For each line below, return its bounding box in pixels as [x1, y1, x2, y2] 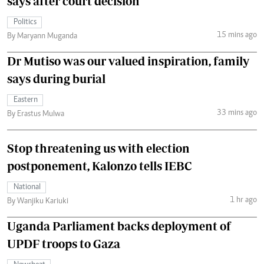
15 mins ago [216, 31, 257, 40]
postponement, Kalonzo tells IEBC [7, 159, 192, 173]
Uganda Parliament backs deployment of [7, 219, 231, 233]
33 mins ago [216, 109, 257, 118]
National [14, 183, 41, 192]
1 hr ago [229, 196, 257, 205]
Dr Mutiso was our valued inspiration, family [7, 54, 249, 68]
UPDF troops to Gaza [7, 236, 120, 250]
